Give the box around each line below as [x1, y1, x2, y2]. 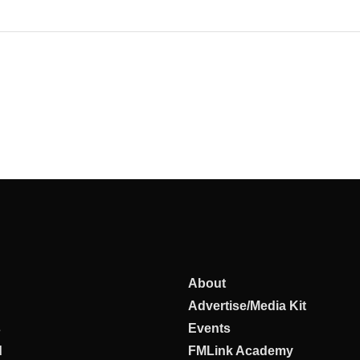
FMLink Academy [188, 343, 293, 358]
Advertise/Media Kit [188, 298, 306, 313]
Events [188, 321, 231, 335]
